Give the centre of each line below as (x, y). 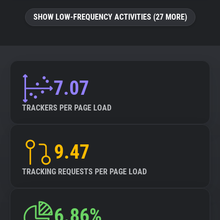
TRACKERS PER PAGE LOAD (67, 108)
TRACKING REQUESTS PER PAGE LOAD (84, 172)
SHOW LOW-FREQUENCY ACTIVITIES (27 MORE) (110, 17)
